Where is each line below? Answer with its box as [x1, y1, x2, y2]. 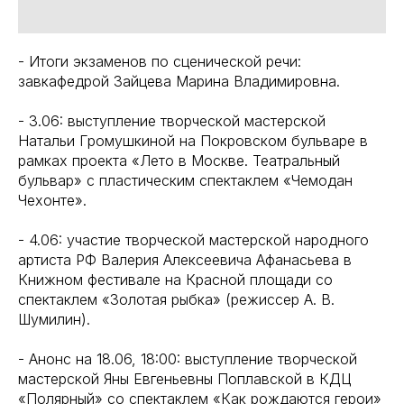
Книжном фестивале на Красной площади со [18, 270, 333, 289]
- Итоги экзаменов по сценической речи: [18, 51, 301, 70]
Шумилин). [18, 309, 90, 328]
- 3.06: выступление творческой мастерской [18, 111, 326, 130]
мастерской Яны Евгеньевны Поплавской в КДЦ [18, 369, 351, 388]
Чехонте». [18, 190, 87, 209]
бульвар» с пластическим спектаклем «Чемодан [18, 170, 353, 189]
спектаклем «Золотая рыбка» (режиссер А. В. [18, 289, 335, 308]
